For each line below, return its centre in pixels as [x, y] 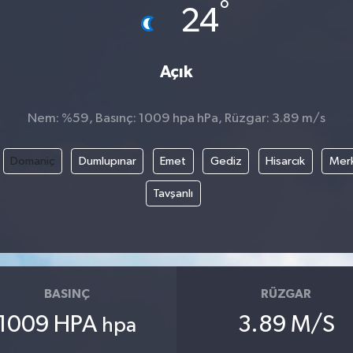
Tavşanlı [173, 193]
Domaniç [32, 161]
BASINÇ [67, 294]
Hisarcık [285, 161]
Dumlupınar [107, 161]
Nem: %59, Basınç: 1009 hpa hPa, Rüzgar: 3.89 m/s [176, 118]
